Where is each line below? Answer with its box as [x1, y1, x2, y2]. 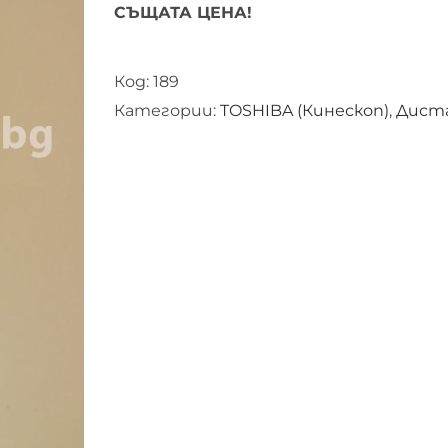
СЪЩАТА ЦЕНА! [114, 3, 252, 22]
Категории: [114, 101, 220, 120]
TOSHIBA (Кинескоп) [220, 101, 389, 120]
